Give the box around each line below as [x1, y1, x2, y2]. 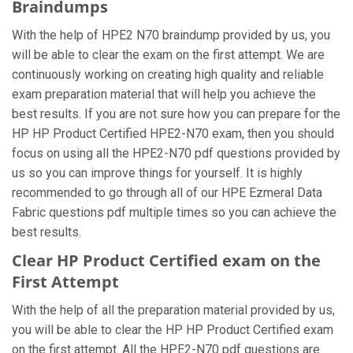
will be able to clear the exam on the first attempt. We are [12, 47, 325, 62]
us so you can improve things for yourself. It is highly [12, 165, 303, 180]
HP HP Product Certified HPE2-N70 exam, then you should [12, 126, 334, 141]
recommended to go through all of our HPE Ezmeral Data [12, 185, 322, 200]
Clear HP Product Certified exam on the [12, 250, 321, 271]
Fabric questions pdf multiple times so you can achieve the [12, 205, 336, 220]
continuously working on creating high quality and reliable [12, 67, 324, 82]
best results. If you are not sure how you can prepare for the [12, 106, 340, 121]
